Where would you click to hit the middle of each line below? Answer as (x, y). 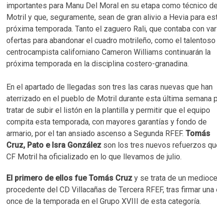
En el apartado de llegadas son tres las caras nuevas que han (110, 87)
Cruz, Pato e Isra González (55, 145)
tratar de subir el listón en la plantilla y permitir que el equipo (108, 110)
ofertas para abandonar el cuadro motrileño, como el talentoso (111, 40)
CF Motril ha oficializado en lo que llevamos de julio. (94, 157)
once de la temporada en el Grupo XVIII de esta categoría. (104, 201)
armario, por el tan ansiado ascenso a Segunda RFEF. (96, 133)
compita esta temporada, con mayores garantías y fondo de (107, 122)
